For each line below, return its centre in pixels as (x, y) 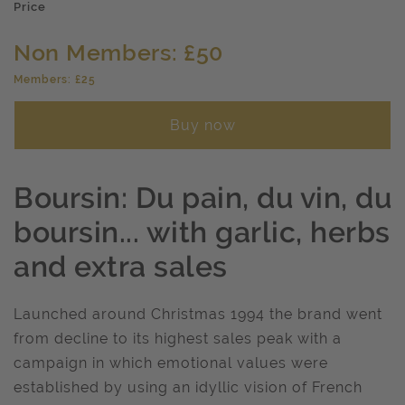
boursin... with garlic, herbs (202, 232)
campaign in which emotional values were (171, 363)
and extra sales (121, 266)
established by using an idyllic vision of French (188, 387)
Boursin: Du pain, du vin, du (202, 198)
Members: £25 (55, 80)
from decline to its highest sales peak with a (178, 339)
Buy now (202, 125)
